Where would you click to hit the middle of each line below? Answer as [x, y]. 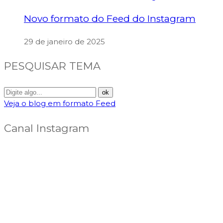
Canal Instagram [47, 128]
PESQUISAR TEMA [52, 66]
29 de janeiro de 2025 [64, 41]
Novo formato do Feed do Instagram [110, 18]
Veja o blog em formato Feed [60, 104]
